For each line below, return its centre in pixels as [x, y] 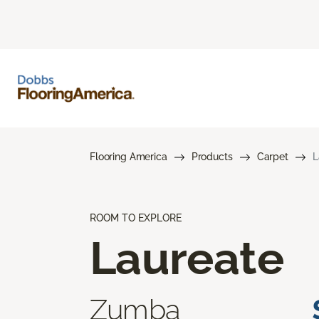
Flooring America [129, 156]
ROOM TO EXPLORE [136, 218]
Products [212, 156]
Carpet [272, 156]
